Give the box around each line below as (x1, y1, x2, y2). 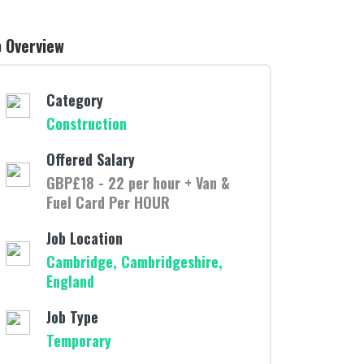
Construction (46, 113, 128, 134)
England (46, 271, 95, 292)
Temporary (46, 330, 112, 351)
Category (46, 89, 104, 110)
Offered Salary (46, 149, 136, 170)
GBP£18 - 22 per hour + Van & (46, 172, 231, 193)
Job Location (46, 227, 123, 249)
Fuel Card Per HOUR (46, 192, 171, 213)
